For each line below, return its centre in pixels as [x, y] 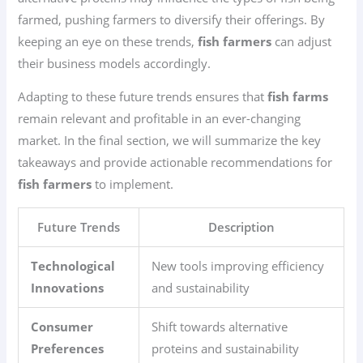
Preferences [68, 348]
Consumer [62, 326]
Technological [73, 265]
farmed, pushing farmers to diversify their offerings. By [172, 19]
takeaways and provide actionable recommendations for [175, 162]
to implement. [133, 184]
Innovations [68, 287]
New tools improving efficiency [238, 265]
